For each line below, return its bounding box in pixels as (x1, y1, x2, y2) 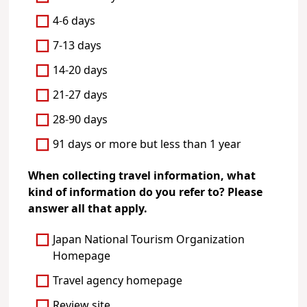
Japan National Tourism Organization (53, 232, 245, 249)
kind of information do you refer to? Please (27, 184, 262, 201)
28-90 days (53, 111, 108, 128)
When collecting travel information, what (27, 168, 256, 184)
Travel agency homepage (53, 273, 183, 290)
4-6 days (53, 12, 96, 29)
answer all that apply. (27, 201, 147, 217)
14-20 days (53, 62, 108, 79)
